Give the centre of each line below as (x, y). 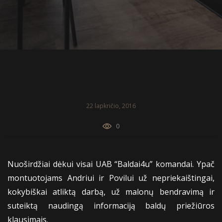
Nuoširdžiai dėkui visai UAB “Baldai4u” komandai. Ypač (111, 164)
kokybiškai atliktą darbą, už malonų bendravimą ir (111, 192)
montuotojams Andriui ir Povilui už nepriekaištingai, (111, 178)
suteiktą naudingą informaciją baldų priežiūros (111, 205)
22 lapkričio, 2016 (111, 106)
